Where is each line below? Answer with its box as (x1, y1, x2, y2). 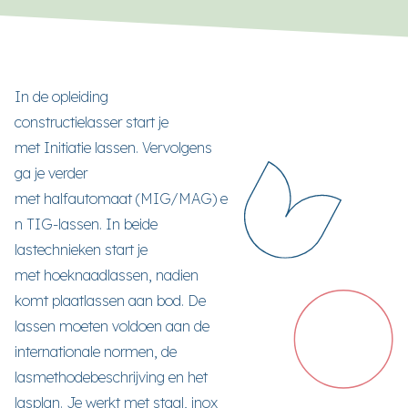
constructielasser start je (15, 113, 168, 131)
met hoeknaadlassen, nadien (15, 266, 199, 284)
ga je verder (15, 164, 87, 182)
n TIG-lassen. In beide (15, 215, 158, 233)
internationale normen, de (15, 342, 177, 361)
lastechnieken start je (15, 240, 148, 259)
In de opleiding (15, 87, 108, 106)
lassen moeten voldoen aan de (15, 317, 209, 335)
